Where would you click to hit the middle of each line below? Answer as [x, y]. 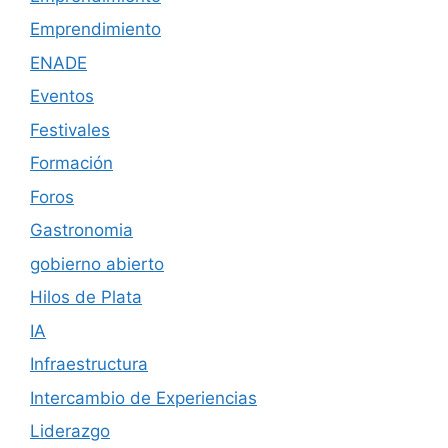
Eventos [62, 96]
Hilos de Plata [86, 297]
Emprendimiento [95, 29]
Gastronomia [81, 230]
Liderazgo [70, 431]
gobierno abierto [97, 263]
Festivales [70, 129]
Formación [71, 163]
